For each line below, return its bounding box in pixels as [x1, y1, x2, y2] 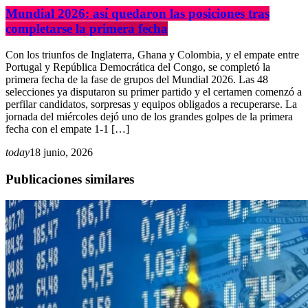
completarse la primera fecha [5, 21, 168, 36]
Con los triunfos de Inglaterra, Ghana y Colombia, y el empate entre [5, 49, 299, 61]
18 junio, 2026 [30, 146, 93, 159]
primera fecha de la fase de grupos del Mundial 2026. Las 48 [5, 74, 268, 86]
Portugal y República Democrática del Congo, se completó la [5, 61, 270, 74]
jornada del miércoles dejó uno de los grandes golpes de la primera [5, 111, 293, 123]
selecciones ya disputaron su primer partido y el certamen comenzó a [5, 86, 302, 98]
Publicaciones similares [5, 172, 134, 187]
